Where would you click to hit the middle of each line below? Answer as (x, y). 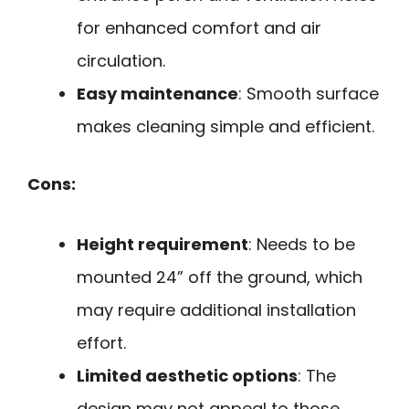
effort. (101, 343)
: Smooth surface (309, 93)
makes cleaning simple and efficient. (225, 126)
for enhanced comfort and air (199, 27)
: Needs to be (302, 245)
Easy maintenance (157, 93)
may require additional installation (216, 310)
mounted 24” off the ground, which (220, 278)
